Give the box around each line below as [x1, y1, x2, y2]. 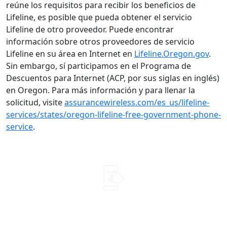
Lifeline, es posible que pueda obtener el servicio [6, 11, 192, 23]
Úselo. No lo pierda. [62, 195, 165, 210]
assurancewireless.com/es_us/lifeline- [64, 96, 209, 108]
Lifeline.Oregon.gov [134, 48, 209, 59]
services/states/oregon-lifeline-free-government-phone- [6, 108, 221, 120]
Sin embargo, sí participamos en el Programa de [6, 60, 191, 71]
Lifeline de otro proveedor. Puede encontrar [6, 23, 174, 35]
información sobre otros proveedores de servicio [6, 35, 195, 47]
